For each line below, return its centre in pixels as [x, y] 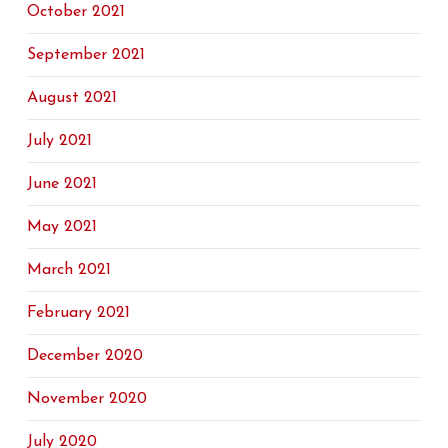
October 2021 [75, 12]
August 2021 [71, 98]
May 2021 [61, 227]
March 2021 [68, 270]
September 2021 [85, 55]
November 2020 [86, 399]
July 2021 [59, 141]
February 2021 [78, 313]
